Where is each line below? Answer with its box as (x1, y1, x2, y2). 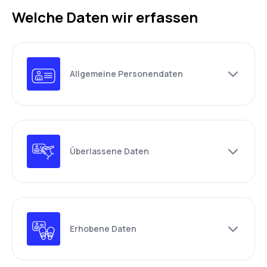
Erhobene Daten (70, 223, 136, 234)
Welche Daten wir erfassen (12, 7, 198, 27)
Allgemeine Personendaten (70, 68, 183, 79)
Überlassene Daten (70, 145, 149, 157)
